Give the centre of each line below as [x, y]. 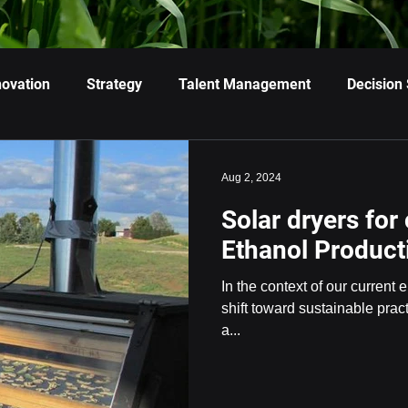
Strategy [114, 84]
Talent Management [245, 84]
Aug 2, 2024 [251, 178]
